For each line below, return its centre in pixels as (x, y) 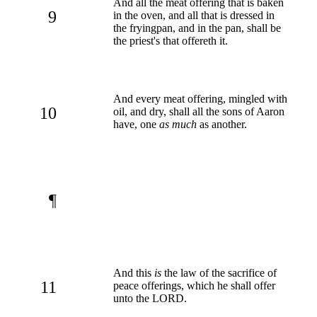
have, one (136, 124)
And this (134, 272)
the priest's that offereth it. (171, 40)
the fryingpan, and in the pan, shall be (197, 28)
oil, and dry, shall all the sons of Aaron (199, 111)
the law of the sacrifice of (219, 272)
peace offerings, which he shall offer (194, 285)
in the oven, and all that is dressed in (194, 15)
